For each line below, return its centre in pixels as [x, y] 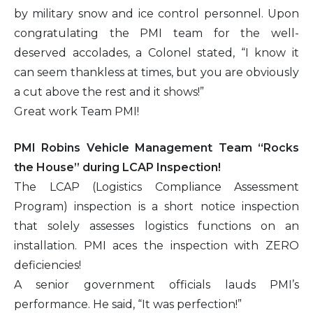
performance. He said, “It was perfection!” [128, 304]
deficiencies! [48, 265]
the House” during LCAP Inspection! [117, 167]
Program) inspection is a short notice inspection [156, 206]
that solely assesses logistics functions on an [156, 226]
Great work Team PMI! [77, 111]
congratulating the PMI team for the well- [156, 33]
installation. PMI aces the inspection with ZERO [156, 245]
